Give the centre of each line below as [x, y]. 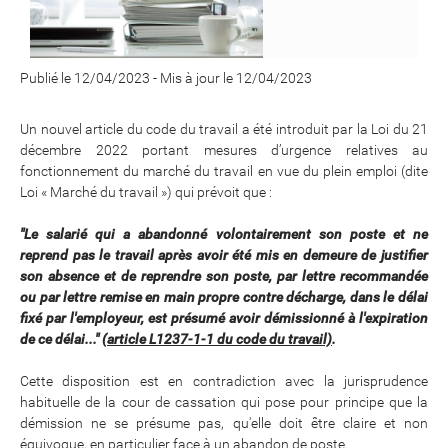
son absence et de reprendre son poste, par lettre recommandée [224, 276]
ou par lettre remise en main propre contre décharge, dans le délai [224, 297]
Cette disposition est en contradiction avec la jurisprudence [224, 381]
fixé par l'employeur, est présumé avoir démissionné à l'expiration [224, 318]
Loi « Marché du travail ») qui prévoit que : [146, 192]
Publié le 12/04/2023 [86, 78]
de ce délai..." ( [63, 339]
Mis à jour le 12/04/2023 [236, 78]
